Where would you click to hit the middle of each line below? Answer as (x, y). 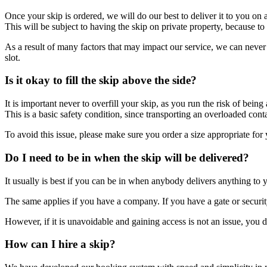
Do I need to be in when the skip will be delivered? (127, 157)
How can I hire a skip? (60, 244)
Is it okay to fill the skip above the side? (101, 80)
